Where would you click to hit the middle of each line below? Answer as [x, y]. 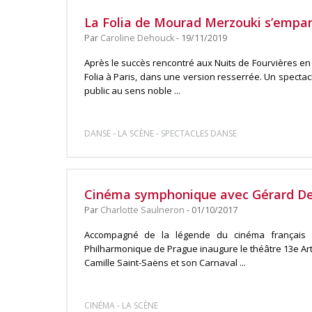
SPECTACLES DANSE [198, 133]
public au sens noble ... [132, 91]
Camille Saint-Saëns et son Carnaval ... [165, 263]
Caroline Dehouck [137, 38]
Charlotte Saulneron [142, 210]
